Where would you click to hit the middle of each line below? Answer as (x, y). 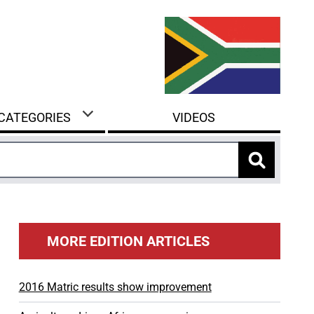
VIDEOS (194, 117)
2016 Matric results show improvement (115, 287)
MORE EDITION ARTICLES (128, 241)
